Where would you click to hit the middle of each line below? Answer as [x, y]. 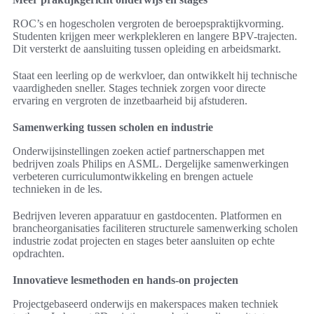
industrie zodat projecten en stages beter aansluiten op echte [144, 241]
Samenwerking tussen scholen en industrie [113, 128]
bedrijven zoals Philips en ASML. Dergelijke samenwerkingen [151, 164]
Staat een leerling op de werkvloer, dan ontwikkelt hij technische [155, 76]
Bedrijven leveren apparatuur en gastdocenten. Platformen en [147, 216]
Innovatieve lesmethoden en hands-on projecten [125, 280]
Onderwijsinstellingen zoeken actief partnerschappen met [138, 151]
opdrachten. [39, 254]
